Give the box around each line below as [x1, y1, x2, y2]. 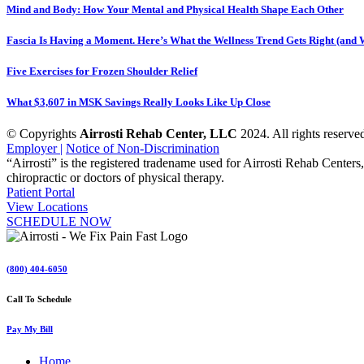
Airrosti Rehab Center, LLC [80, 127, 237, 141]
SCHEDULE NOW [6, 214, 111, 229]
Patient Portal [6, 185, 75, 200]
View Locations [6, 200, 88, 214]
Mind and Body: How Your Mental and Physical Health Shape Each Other [6, 2, 344, 15]
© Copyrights [6, 127, 80, 141]
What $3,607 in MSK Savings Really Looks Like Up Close [6, 96, 271, 109]
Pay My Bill [6, 324, 53, 335]
